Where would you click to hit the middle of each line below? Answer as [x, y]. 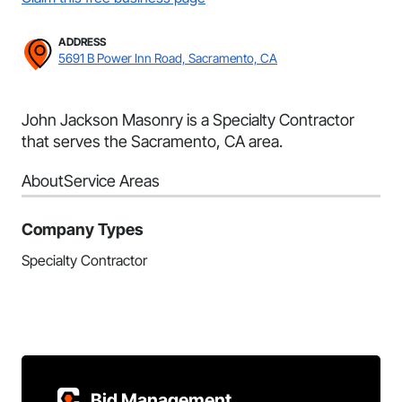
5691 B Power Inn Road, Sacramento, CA [168, 58]
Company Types [83, 229]
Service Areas [112, 181]
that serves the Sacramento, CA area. [152, 141]
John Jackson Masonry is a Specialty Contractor [188, 120]
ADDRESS [82, 42]
